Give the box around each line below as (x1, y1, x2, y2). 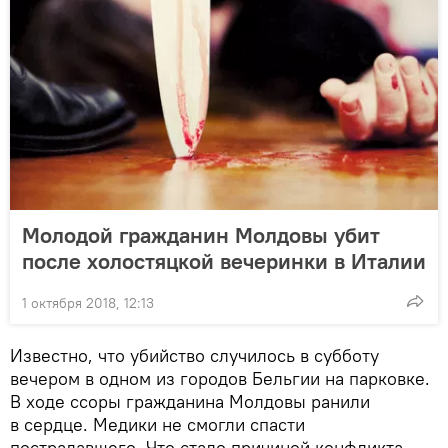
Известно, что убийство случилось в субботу (10, 343, 379, 367)
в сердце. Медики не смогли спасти (10, 412, 305, 436)
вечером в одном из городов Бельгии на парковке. (10, 366, 430, 390)
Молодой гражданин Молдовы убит (22, 220, 380, 249)
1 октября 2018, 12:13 (22, 293, 154, 312)
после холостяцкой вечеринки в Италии (22, 246, 426, 275)
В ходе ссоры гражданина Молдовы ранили (10, 389, 370, 413)
